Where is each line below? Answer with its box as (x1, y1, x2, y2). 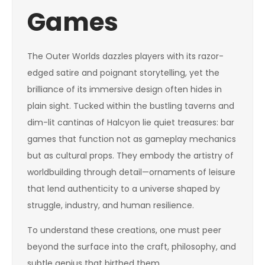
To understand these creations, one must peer (27, 224, 221, 236)
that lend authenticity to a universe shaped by (27, 183, 220, 195)
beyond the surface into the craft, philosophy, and (27, 241, 236, 253)
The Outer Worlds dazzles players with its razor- (27, 50, 224, 62)
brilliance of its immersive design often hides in (27, 83, 222, 95)
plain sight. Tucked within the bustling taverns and (27, 100, 234, 112)
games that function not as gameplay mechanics (27, 133, 236, 145)
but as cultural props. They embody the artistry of (27, 150, 234, 161)
